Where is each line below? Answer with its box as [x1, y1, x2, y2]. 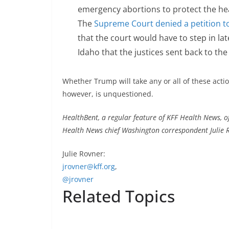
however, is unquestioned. [62, 89, 153, 99]
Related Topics [62, 185, 175, 208]
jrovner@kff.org [62, 162, 115, 172]
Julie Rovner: [62, 149, 105, 159]
